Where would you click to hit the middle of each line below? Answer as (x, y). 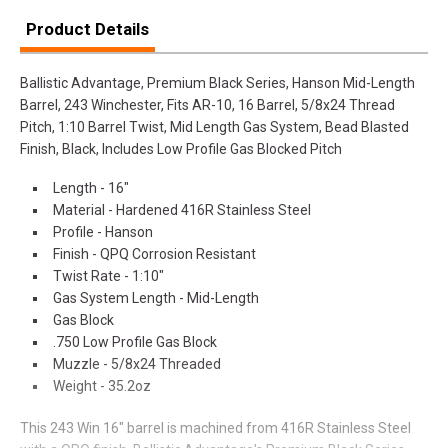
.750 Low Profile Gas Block (135, 341)
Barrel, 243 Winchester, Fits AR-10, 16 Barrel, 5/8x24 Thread (207, 104)
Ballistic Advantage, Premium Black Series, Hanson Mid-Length (217, 82)
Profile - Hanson (103, 231)
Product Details (87, 28)
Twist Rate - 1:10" (108, 275)
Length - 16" (91, 187)
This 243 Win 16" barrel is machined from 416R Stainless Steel (215, 427)
